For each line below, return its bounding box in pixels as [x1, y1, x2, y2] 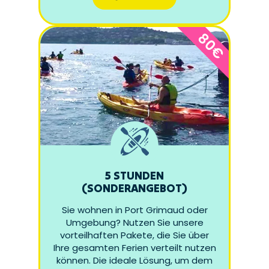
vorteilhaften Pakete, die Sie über [60, 229, 209, 242]
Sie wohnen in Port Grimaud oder [61, 204, 208, 217]
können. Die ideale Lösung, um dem [56, 254, 213, 267]
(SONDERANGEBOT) [82, 181, 187, 196]
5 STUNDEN [105, 168, 164, 183]
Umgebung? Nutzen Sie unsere [65, 216, 204, 229]
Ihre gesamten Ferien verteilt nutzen [53, 241, 216, 255]
